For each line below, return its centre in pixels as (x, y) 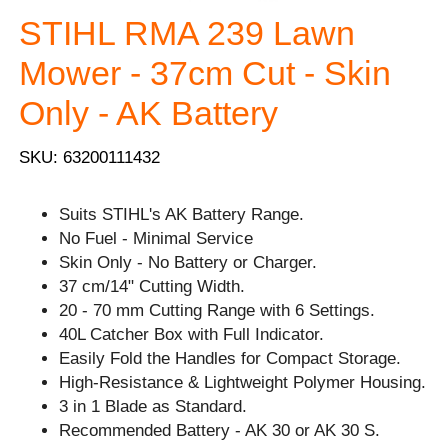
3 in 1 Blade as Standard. (153, 407)
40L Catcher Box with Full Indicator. (192, 335)
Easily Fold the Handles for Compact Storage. (230, 359)
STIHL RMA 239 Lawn (187, 32)
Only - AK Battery (149, 112)
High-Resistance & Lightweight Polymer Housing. (243, 383)
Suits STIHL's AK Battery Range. (182, 215)
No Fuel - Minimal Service (156, 239)
